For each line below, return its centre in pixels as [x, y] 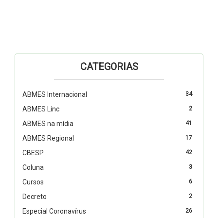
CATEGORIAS [109, 66]
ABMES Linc [41, 109]
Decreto [35, 196]
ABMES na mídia [48, 123]
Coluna [33, 167]
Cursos [33, 182]
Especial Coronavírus [54, 211]
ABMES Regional [48, 138]
